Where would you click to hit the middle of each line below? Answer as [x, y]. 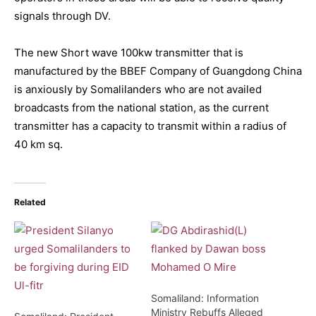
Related [30, 202]
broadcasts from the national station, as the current [141, 108]
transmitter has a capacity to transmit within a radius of [150, 126]
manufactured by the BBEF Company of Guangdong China [158, 71]
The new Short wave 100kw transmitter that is [129, 53]
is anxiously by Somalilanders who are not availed [138, 89]
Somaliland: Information [205, 298]
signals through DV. [62, 16]
